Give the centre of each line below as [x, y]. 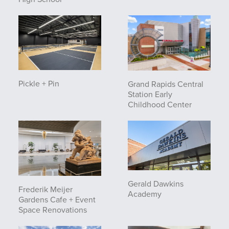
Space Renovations [53, 210]
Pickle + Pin [39, 84]
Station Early [150, 94]
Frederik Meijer [45, 189]
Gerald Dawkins [156, 184]
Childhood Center [160, 104]
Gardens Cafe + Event [57, 199]
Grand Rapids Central [166, 84]
